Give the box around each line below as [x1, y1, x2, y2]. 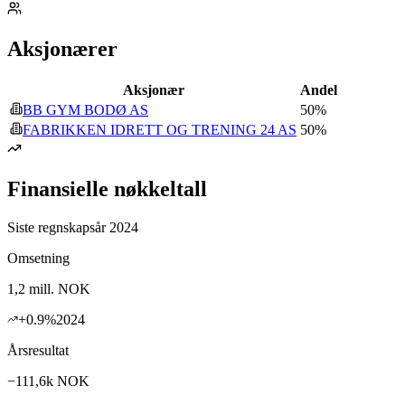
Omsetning [7, 250, 70, 266]
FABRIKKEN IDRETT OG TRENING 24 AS [23, 121, 297, 137]
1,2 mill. [7, 280, 54, 297]
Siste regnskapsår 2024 [7, 219, 138, 235]
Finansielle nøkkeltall [7, 176, 207, 201]
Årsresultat [7, 342, 69, 358]
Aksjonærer [7, 37, 118, 61]
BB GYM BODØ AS [23, 101, 148, 118]
